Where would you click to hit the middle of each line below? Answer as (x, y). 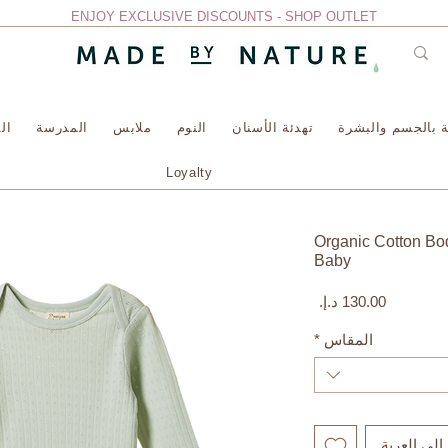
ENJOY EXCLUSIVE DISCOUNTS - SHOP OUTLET (224, 16)
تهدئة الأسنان (272, 127)
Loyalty (189, 172)
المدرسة (62, 127)
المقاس (348, 339)
